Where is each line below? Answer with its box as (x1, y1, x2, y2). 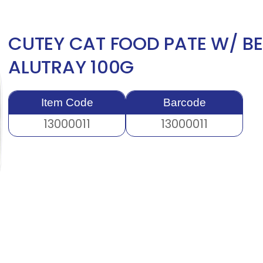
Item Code (41, 96, 93, 109)
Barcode (163, 96, 206, 109)
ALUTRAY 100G (8, 54, 134, 80)
